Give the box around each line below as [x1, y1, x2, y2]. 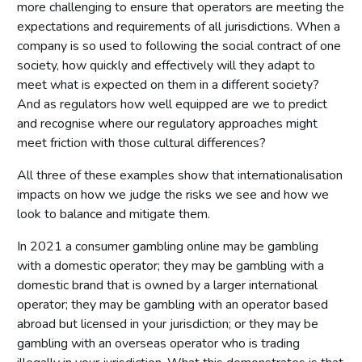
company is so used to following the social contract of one [17, 36, 341, 55]
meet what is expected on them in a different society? [17, 75, 319, 94]
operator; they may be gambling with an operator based [17, 295, 328, 314]
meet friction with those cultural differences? [17, 133, 266, 152]
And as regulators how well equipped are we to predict [17, 95, 327, 113]
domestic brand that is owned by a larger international [17, 276, 318, 294]
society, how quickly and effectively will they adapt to [17, 56, 315, 74]
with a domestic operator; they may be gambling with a [17, 256, 324, 275]
